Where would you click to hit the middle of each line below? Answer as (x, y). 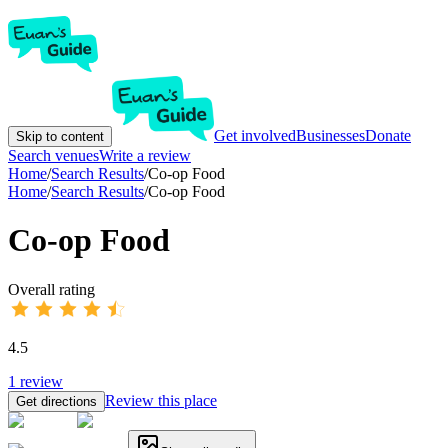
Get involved (255, 135)
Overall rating (51, 289)
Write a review (145, 155)
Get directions (56, 401)
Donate (388, 135)
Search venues (53, 155)
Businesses (330, 135)
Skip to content (60, 136)
